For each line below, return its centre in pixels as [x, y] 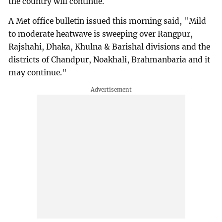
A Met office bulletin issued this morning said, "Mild [108, 21]
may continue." [38, 72]
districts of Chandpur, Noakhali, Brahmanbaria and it [110, 59]
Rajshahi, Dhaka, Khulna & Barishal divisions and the [110, 47]
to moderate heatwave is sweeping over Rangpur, [101, 34]
